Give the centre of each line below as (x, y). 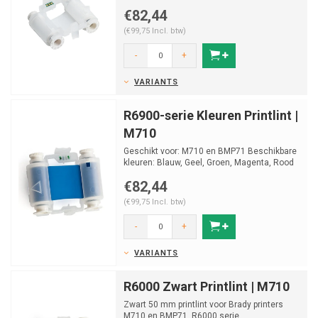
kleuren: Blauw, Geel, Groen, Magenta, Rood (209, 163)
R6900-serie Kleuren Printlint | (211, 115)
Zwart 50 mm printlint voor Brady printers (203, 305)
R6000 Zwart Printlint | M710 (207, 286)
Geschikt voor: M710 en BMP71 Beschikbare (210, 151)
